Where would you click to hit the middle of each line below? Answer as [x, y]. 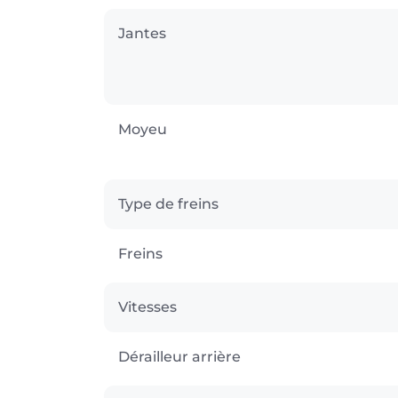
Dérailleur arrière [179, 356]
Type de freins [168, 203]
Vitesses [147, 306]
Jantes [142, 33]
